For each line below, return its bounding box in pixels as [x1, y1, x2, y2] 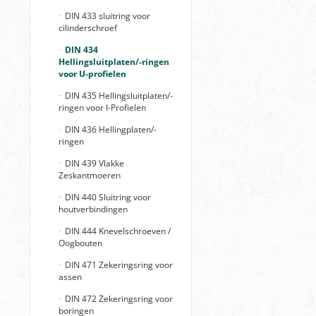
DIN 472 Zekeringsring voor [63, 293, 173, 305]
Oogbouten [59, 237, 102, 249]
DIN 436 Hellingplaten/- [63, 123, 157, 135]
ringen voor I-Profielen [59, 102, 146, 114]
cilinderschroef [59, 22, 117, 34]
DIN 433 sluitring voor [63, 10, 150, 22]
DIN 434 [63, 44, 98, 56]
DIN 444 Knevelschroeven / [63, 225, 171, 237]
